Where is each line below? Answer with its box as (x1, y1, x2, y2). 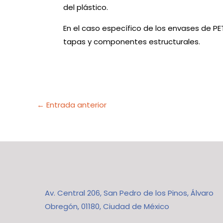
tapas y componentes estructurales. (63, 36, 202, 47)
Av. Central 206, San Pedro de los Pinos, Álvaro (45, 188, 214, 198)
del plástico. (63, 1, 110, 12)
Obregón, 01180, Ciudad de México (45, 201, 169, 212)
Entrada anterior (44, 99, 107, 110)
